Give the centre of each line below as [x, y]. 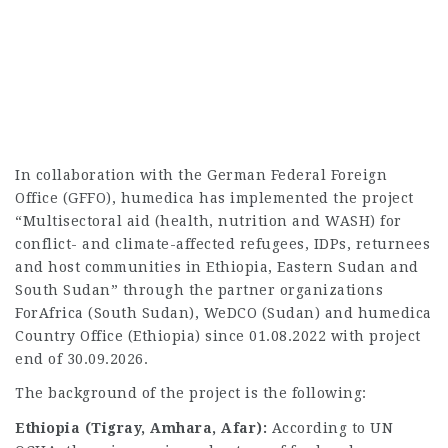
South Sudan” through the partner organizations [199, 289]
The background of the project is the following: [191, 393]
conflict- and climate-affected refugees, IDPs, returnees [222, 243]
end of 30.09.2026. [81, 358]
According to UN [330, 427]
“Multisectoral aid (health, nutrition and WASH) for [208, 220]
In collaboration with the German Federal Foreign [201, 174]
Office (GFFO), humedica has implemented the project [214, 197]
